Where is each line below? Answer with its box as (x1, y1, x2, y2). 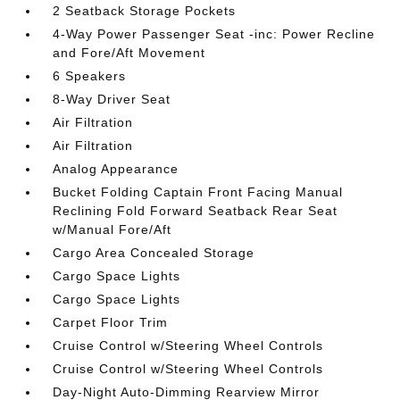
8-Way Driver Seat (53, 91, 171, 106)
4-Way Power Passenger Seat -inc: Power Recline (53, 26, 376, 41)
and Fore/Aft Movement (53, 45, 206, 60)
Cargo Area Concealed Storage (53, 245, 255, 260)
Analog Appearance (53, 161, 179, 176)
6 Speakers (53, 68, 127, 83)
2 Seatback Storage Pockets (53, 3, 237, 18)
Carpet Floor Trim (53, 314, 169, 329)
